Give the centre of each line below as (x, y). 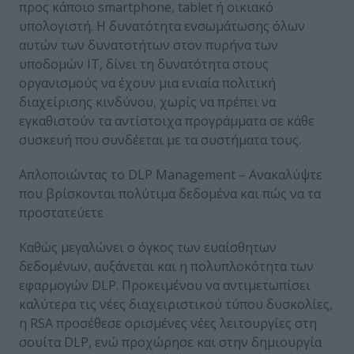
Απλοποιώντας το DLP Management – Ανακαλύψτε (171, 175)
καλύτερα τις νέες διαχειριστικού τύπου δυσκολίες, (176, 305)
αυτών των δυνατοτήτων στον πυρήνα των (149, 45)
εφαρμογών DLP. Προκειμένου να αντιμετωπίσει (165, 286)
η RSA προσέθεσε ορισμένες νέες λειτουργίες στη (168, 324)
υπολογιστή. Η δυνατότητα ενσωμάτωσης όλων (162, 26)
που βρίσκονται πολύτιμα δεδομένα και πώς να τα (170, 194)
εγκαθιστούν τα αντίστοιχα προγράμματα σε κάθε (167, 121)
